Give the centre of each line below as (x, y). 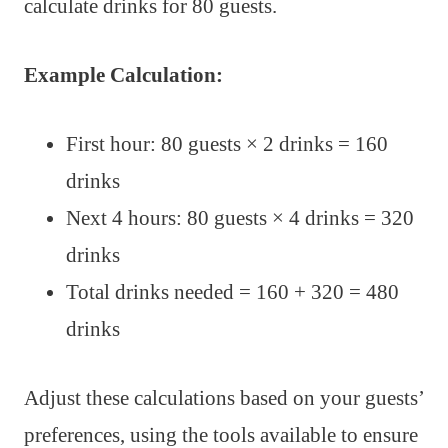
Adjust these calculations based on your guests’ (223, 398)
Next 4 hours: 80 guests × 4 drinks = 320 (240, 218)
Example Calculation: (123, 75)
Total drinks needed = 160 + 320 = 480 (232, 292)
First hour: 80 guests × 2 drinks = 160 (227, 144)
